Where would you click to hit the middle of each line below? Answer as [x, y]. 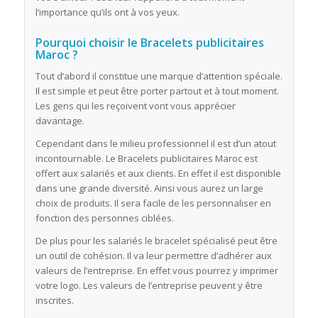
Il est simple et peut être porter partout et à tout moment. [157, 91]
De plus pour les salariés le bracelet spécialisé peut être [156, 241]
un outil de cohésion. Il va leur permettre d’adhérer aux [153, 256]
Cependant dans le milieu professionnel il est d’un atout [155, 144]
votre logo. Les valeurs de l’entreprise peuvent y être [149, 286]
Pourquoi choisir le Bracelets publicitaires [149, 43]
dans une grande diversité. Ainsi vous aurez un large [149, 188]
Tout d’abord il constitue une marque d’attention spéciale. [159, 76]
